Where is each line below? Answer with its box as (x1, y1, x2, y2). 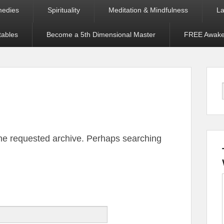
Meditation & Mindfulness (108, 6, 188, 14)
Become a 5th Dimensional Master (46, 30, 155, 38)
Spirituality (47, 6, 80, 14)
